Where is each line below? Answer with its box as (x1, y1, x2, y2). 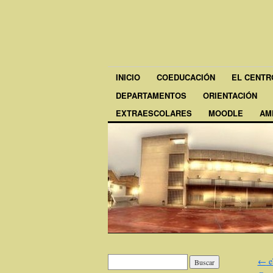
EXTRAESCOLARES (116, 107, 192, 119)
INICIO (116, 71, 140, 83)
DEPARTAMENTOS (116, 89, 186, 101)
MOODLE (208, 107, 243, 119)
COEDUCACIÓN (157, 71, 215, 83)
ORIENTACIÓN (203, 89, 257, 101)
